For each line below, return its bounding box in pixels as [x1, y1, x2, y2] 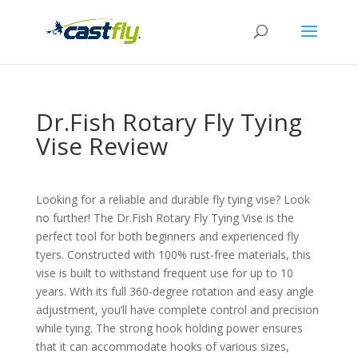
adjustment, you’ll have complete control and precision [35, 302, 319, 317]
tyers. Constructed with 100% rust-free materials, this [35, 247, 311, 262]
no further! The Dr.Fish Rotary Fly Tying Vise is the [35, 210, 294, 225]
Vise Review [35, 129, 168, 162]
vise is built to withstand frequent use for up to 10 [35, 265, 293, 280]
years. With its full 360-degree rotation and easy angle [35, 284, 314, 299]
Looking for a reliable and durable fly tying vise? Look [35, 192, 310, 207]
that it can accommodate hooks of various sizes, [35, 339, 289, 354]
